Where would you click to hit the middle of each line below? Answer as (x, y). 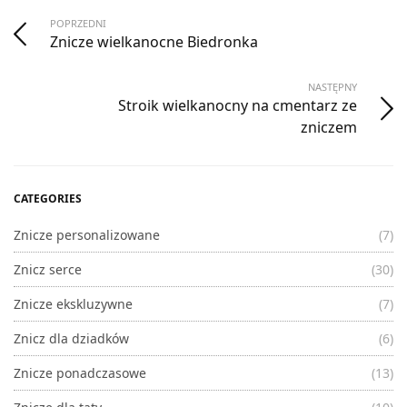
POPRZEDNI (78, 24)
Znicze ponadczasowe (80, 373)
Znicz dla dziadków (71, 339)
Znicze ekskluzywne (73, 304)
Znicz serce (48, 270)
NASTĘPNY (333, 87)
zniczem (329, 128)
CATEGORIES (48, 199)
